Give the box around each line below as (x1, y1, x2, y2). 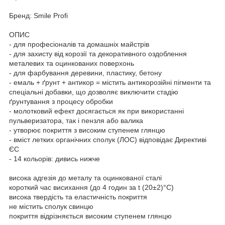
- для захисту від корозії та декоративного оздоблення (9, 49, 187, 58)
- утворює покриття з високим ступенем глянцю (9, 126, 165, 134)
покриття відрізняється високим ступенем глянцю (9, 211, 172, 220)
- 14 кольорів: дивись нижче (9, 154, 100, 163)
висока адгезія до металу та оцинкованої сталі (9, 173, 162, 182)
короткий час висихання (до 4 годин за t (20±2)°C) (9, 183, 174, 191)
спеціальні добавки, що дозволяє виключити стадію (9, 87, 178, 96)
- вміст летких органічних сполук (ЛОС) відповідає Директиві (9, 135, 206, 144)
